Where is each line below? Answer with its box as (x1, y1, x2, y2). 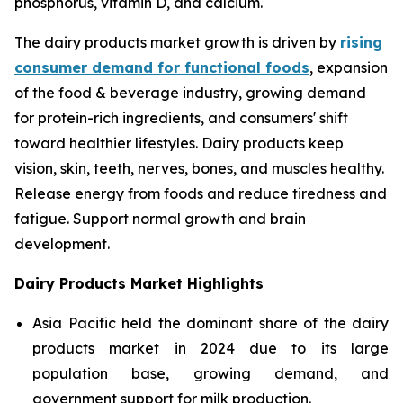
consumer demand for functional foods (14, 58, 309, 76)
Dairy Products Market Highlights (14, 274, 264, 292)
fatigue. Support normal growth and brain (14, 210, 306, 228)
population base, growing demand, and (32, 364, 389, 382)
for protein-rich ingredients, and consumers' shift (14, 109, 348, 127)
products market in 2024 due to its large (32, 339, 389, 357)
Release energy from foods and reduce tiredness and (14, 184, 387, 202)
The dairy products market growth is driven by (14, 33, 340, 51)
